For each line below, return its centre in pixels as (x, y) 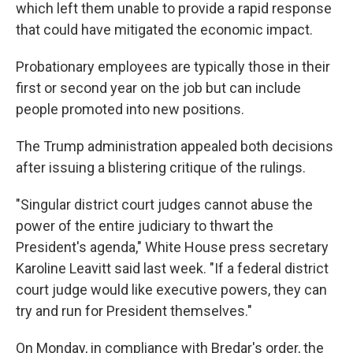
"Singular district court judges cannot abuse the (164, 204)
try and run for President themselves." (134, 311)
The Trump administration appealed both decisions (175, 146)
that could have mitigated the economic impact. (164, 30)
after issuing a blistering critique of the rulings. (161, 167)
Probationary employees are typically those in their (173, 67)
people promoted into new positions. (130, 109)
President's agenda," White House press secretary (172, 247)
